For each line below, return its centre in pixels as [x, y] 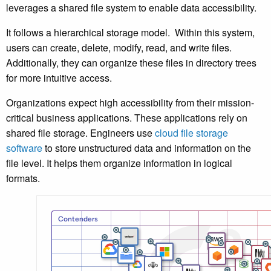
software [24, 148]
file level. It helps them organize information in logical [119, 163]
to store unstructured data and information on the [147, 148]
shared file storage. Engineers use [80, 133]
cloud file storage [191, 133]
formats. [24, 178]
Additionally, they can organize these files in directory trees [131, 63]
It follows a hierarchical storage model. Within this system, [130, 33]
